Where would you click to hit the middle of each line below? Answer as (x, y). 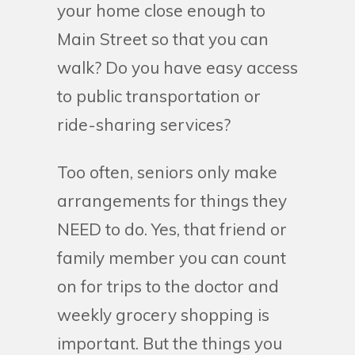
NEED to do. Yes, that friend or (172, 229)
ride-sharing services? (144, 124)
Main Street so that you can (163, 39)
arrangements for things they (172, 200)
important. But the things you (170, 343)
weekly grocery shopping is (163, 315)
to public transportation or (159, 96)
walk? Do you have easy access (177, 67)
